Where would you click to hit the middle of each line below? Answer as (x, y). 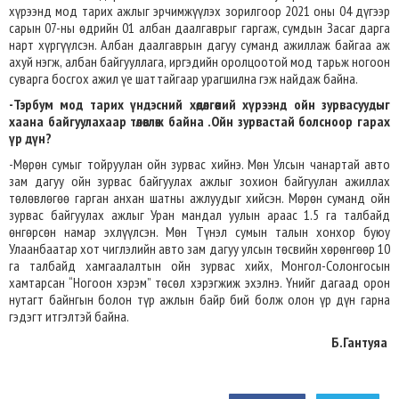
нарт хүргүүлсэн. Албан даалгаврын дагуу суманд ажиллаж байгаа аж (199, 45)
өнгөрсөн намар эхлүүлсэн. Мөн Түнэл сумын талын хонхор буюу (199, 232)
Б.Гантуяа (361, 342)
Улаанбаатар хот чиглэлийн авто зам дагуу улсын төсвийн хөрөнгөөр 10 (199, 248)
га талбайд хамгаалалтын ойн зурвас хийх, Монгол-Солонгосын (199, 265)
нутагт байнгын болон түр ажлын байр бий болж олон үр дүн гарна (199, 299)
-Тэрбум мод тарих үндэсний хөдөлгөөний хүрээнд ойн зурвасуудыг (199, 104)
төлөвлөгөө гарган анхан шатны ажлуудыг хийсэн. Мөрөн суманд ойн (199, 198)
